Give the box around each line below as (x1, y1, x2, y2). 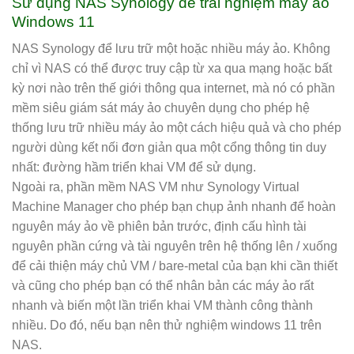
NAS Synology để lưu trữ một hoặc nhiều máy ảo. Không (12, 42, 330, 56)
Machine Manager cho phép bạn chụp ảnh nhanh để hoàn (12, 200, 336, 214)
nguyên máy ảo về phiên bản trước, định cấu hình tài (12, 220, 307, 234)
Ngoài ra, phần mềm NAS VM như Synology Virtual (12, 180, 299, 194)
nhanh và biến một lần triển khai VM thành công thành (12, 299, 313, 313)
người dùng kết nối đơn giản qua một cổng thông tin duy (12, 141, 326, 155)
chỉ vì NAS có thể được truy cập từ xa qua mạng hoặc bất (12, 62, 332, 76)
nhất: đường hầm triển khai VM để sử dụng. (12, 160, 256, 175)
